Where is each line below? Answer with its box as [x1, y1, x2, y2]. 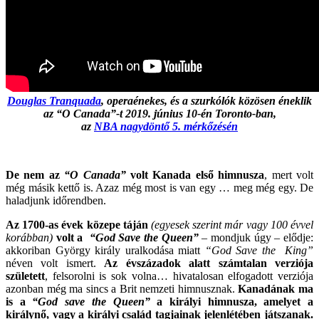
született [6, 270, 45, 283]
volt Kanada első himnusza [125, 169, 265, 182]
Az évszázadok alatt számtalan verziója [104, 257, 314, 270]
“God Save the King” [204, 244, 314, 257]
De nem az [6, 169, 65, 182]
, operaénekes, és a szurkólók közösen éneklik [101, 95, 312, 108]
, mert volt [264, 169, 314, 182]
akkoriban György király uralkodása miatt [6, 244, 205, 257]
